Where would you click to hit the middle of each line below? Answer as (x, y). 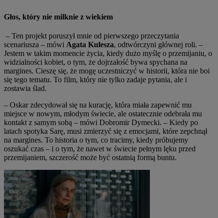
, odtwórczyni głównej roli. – (158, 44)
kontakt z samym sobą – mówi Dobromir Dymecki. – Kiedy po (101, 122)
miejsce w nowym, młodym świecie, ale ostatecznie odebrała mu (103, 113)
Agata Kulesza (90, 44)
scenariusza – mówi (35, 44)
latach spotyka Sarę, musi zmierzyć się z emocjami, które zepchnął (106, 131)
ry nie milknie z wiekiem (73, 17)
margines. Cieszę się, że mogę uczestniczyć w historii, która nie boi (107, 71)
